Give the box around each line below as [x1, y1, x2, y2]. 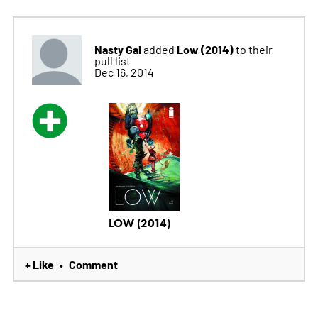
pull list [94, 53, 131, 68]
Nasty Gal [94, 41, 141, 57]
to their [235, 42, 273, 57]
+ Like [24, 256, 54, 273]
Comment [68, 256, 118, 273]
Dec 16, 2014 [94, 65, 154, 79]
